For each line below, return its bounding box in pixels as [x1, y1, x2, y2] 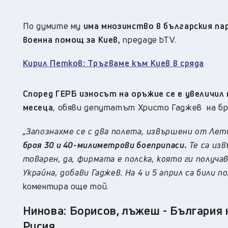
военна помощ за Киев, [22, 34, 121, 46]
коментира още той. [22, 180, 109, 192]
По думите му [22, 20, 83, 32]
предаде [123, 34, 160, 46]
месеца [22, 101, 53, 113]
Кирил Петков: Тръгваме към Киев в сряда [22, 57, 205, 69]
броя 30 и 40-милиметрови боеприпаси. [22, 139, 187, 151]
